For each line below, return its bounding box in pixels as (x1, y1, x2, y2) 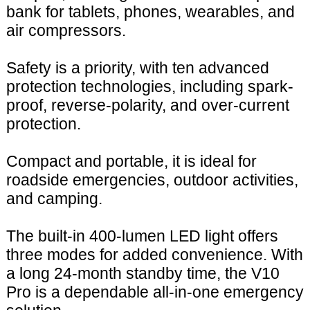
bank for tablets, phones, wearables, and (6, 3, 295, 21)
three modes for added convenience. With (6, 246, 303, 264)
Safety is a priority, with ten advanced (6, 59, 269, 77)
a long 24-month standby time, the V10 (6, 264, 280, 283)
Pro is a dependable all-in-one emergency (6, 283, 304, 302)
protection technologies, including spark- (6, 77, 293, 96)
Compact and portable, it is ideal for (6, 152, 257, 171)
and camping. (6, 190, 102, 208)
